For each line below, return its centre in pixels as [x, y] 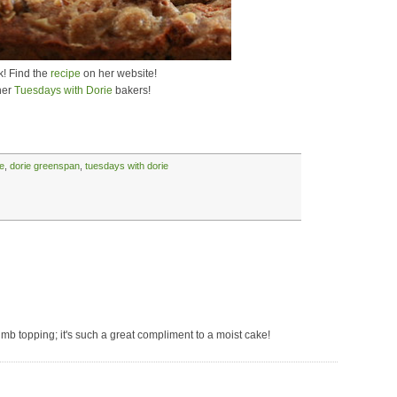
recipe [65, 74]
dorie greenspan [45, 166]
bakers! [132, 90]
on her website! [118, 74]
